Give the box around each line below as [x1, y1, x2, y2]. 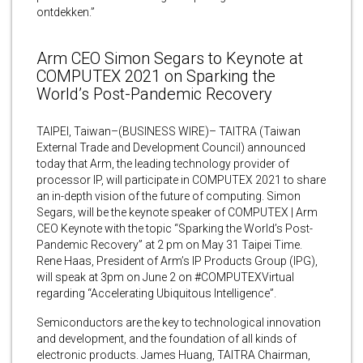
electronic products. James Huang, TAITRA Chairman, [36, 348, 310, 361]
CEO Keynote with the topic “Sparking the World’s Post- [36, 221, 313, 235]
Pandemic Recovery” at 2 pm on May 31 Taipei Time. [36, 237, 302, 251]
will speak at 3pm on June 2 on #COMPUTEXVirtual [36, 270, 294, 284]
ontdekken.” [36, 5, 95, 19]
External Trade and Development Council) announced [36, 140, 305, 154]
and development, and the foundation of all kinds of [36, 331, 297, 345]
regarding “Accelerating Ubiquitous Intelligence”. [36, 286, 276, 300]
